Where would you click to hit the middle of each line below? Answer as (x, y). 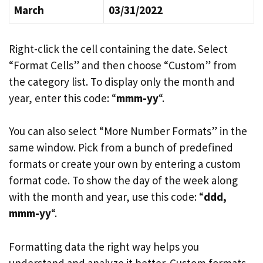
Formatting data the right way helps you (104, 246)
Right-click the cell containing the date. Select (118, 48)
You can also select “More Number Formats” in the (128, 131)
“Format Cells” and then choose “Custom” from (123, 65)
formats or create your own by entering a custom (125, 164)
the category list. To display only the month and (122, 81)
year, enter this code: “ (63, 98)
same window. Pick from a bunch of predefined (121, 147)
